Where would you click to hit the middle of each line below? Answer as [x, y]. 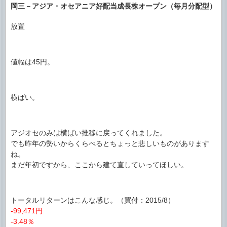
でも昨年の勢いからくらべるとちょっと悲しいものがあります [110, 143]
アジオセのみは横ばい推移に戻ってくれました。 [89, 133]
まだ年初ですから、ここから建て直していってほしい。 [99, 164]
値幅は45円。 [32, 62]
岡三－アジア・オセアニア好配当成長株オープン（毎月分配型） [113, 6]
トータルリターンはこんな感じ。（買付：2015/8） [93, 200]
